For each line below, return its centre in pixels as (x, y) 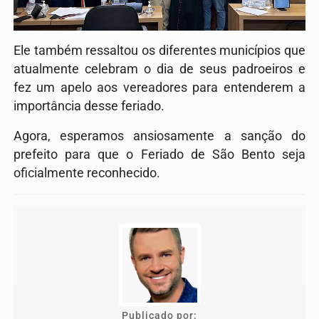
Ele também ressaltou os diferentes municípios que (159, 51)
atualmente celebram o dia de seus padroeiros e (159, 69)
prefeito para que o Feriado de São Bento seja (159, 155)
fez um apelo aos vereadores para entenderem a (159, 88)
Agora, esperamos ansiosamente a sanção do (159, 136)
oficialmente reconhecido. (87, 173)
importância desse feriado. (89, 106)
